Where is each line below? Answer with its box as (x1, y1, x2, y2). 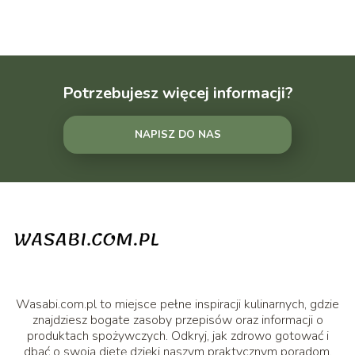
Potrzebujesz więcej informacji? (62, 82, 293, 105)
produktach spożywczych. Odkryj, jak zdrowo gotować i (26, 326, 329, 345)
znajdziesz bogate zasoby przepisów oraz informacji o (32, 311, 323, 329)
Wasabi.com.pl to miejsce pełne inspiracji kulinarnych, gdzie (16, 295, 339, 313)
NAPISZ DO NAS (134, 128, 221, 143)
